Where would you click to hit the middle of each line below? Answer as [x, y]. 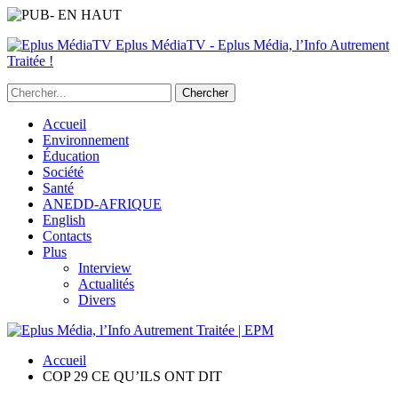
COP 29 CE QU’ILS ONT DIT [132, 376]
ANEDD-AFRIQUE [102, 204]
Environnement [86, 140]
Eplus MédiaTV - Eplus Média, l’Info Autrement [252, 45]
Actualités [106, 284]
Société [63, 172]
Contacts [67, 236]
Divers [97, 300]
